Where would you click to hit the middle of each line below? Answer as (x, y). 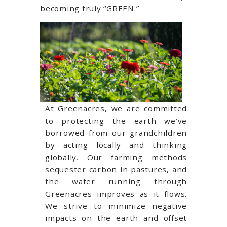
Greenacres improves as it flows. (116, 194)
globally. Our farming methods (116, 157)
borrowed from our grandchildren (116, 133)
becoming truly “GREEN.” (90, 8)
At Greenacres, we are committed (116, 109)
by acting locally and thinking (116, 145)
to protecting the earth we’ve (116, 121)
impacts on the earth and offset (116, 218)
